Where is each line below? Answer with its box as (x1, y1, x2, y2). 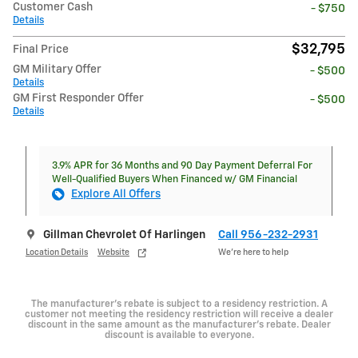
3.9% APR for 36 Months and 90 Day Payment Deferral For (52, 160, 312, 171)
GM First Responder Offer (13, 92, 144, 104)
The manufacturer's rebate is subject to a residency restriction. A (30, 299, 328, 309)
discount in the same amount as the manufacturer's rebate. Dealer (27, 320, 331, 330)
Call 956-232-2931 (218, 229, 318, 241)
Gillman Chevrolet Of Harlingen (43, 229, 205, 241)
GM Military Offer (13, 63, 101, 75)
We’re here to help (218, 249, 288, 257)
